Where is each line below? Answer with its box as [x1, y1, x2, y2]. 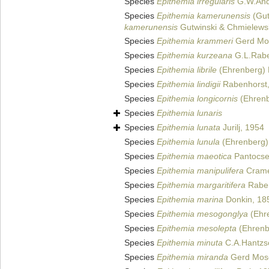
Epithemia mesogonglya [157, 209, 248, 219]
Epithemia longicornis [157, 94, 238, 104]
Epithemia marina [157, 195, 223, 205]
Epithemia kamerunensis [157, 11, 250, 21]
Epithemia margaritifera [157, 180, 246, 190]
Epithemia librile [157, 65, 217, 75]
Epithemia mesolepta [157, 223, 237, 234]
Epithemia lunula [157, 137, 220, 147]
